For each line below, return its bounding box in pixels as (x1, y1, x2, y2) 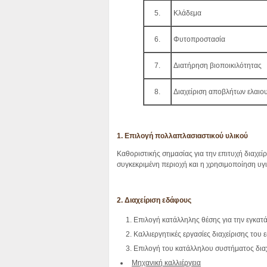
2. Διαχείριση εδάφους (117, 196, 191, 204)
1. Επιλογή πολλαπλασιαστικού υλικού (117, 132, 248, 140)
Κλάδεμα (171, 9, 201, 17)
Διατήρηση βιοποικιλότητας (171, 61, 262, 70)
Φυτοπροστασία (171, 35, 225, 44)
